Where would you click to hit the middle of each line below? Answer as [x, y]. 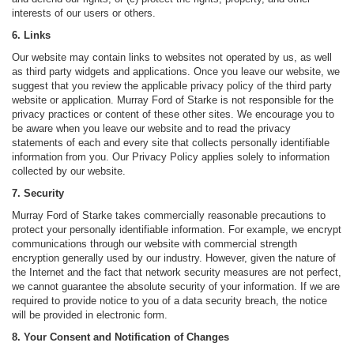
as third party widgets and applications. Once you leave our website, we [176, 72]
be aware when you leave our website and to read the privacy [151, 129]
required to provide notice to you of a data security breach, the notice [169, 301]
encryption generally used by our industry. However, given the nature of [174, 258]
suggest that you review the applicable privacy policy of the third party [172, 86]
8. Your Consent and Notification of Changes [121, 337]
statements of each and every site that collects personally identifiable [171, 143]
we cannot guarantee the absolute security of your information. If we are [176, 287]
